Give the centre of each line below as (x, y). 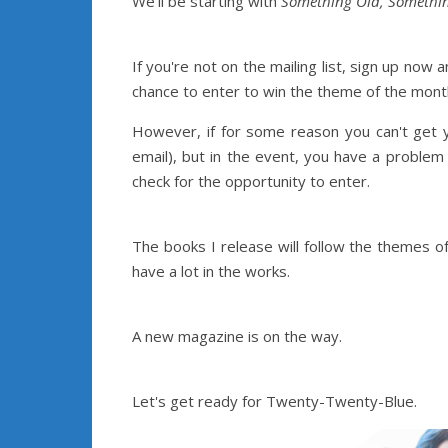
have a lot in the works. (211, 271)
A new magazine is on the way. (239, 336)
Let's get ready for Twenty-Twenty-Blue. (276, 401)
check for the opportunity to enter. (251, 181)
